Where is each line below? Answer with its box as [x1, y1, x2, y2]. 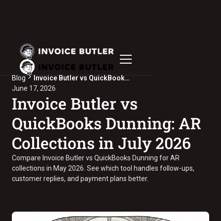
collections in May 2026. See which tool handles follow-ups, [12, 164, 194, 172]
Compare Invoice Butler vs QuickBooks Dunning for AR [12, 154, 180, 162]
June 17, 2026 [12, 84, 56, 92]
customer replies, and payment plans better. [12, 175, 148, 183]
